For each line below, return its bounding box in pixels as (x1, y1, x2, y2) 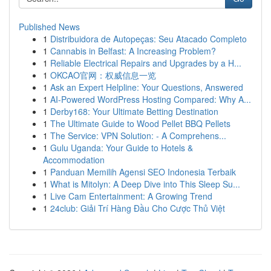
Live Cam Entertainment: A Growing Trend (50, 190, 212, 202)
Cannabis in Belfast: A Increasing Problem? (50, 45, 216, 57)
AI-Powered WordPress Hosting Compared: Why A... (50, 93, 251, 105)
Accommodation (43, 154, 105, 166)
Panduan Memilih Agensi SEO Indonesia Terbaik (50, 166, 236, 178)
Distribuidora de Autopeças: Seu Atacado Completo (50, 33, 247, 45)
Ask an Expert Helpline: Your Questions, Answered (50, 81, 243, 93)
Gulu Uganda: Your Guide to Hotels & (50, 142, 193, 154)
